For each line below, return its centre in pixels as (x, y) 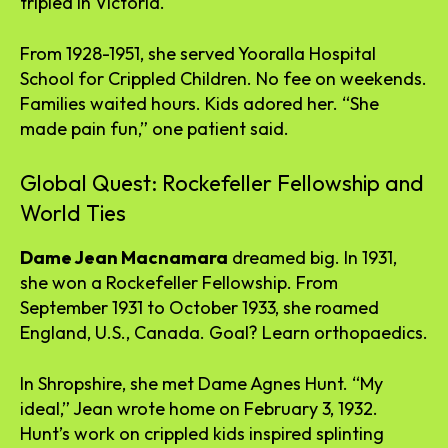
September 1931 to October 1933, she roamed (199, 307)
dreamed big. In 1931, (312, 257)
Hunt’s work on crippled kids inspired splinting (202, 433)
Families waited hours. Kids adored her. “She (199, 103)
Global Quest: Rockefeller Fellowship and (222, 182)
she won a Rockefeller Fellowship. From (179, 282)
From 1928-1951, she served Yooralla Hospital (198, 53)
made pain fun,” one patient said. (154, 128)
